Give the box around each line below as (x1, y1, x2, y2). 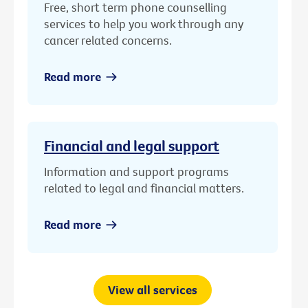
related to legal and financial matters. (44, 180, 244, 197)
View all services (107, 282, 197, 298)
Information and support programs (44, 164, 229, 180)
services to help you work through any (44, 16, 243, 32)
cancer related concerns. (44, 32, 172, 49)
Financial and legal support (44, 136, 219, 156)
